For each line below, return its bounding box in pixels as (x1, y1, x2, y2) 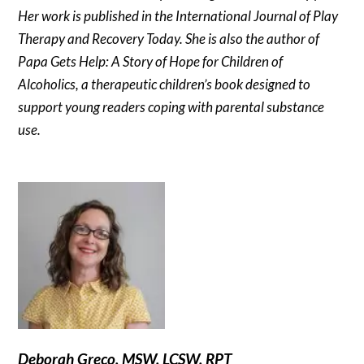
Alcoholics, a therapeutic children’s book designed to (18, 75, 311, 93)
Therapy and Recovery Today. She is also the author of (18, 29, 320, 47)
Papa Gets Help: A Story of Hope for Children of (18, 52, 284, 70)
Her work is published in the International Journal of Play (18, 6, 339, 24)
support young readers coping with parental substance (18, 97, 325, 115)
